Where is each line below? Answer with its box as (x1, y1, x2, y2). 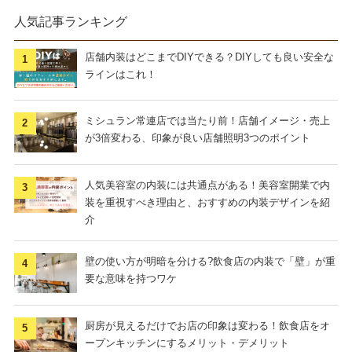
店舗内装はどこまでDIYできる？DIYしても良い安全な (84, 50, 334, 63)
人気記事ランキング (13, 14, 127, 28)
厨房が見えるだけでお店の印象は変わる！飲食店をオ (84, 320, 330, 332)
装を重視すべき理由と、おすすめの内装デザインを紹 (84, 196, 330, 209)
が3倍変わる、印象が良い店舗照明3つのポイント (84, 132, 310, 145)
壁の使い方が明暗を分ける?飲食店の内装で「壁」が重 (84, 255, 335, 268)
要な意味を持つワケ (84, 273, 177, 285)
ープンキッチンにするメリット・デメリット (84, 337, 289, 349)
